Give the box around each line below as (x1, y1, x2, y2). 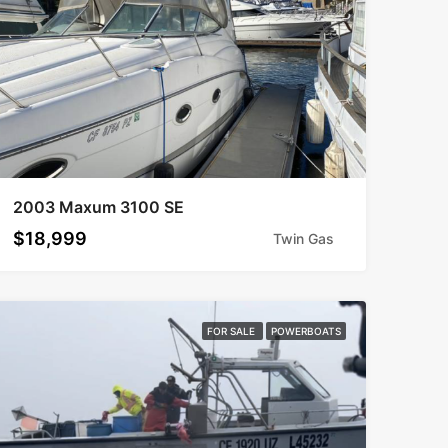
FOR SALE (206, 324, 258, 337)
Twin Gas (272, 229, 334, 247)
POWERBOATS (270, 324, 341, 337)
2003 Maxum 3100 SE (12, 196, 184, 217)
